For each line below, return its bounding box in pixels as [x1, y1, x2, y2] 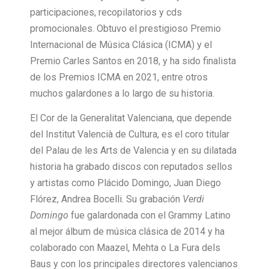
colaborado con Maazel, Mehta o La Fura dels [30, 242, 220, 254]
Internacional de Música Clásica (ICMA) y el [30, 38, 212, 50]
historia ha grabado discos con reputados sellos [30, 161, 232, 173]
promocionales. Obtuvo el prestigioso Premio [30, 22, 221, 34]
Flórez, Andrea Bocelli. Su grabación [30, 193, 180, 205]
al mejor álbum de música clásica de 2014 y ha [30, 226, 225, 238]
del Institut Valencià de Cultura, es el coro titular [30, 128, 229, 141]
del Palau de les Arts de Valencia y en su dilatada [30, 145, 237, 157]
